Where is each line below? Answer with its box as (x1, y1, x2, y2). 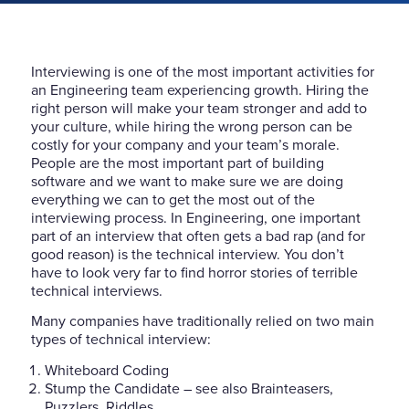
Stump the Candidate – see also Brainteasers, (44, 379, 333, 398)
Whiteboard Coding (44, 361, 169, 380)
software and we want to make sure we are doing (30, 172, 343, 191)
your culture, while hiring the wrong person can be (30, 117, 352, 136)
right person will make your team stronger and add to (30, 99, 367, 118)
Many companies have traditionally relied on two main (30, 312, 374, 331)
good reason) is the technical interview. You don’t (30, 245, 344, 264)
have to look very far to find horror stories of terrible (30, 263, 358, 282)
